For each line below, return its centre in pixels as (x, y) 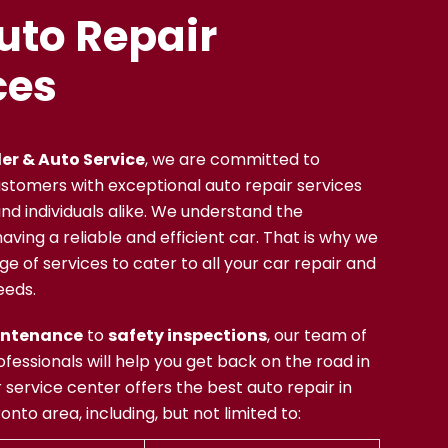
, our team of (317, 335)
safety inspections (188, 335)
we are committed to (234, 159)
